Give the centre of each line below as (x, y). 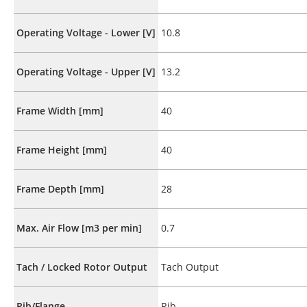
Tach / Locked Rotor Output (82, 267)
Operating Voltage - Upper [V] (86, 71)
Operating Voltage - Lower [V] (86, 32)
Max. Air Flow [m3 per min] (79, 228)
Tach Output (190, 267)
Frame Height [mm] (62, 149)
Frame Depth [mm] (60, 188)
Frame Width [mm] (60, 110)
